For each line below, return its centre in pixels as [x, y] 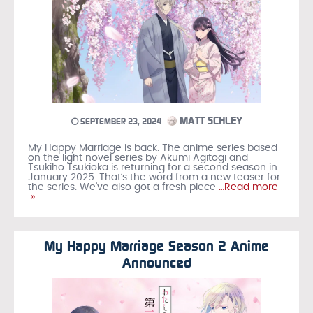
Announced [156, 262]
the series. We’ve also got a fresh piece [122, 188]
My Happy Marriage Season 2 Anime [156, 246]
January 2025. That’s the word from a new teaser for [154, 178]
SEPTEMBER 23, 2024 [119, 122]
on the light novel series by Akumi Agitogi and [138, 158]
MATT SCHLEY [209, 121]
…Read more [247, 188]
